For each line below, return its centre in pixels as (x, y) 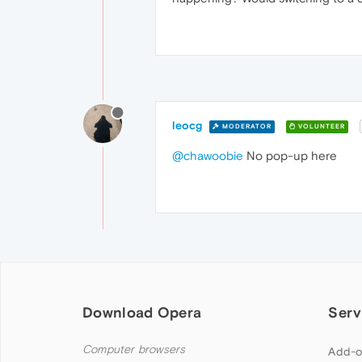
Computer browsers (134, 350)
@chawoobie (208, 156)
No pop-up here (290, 156)
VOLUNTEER (320, 126)
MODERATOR (246, 126)
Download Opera (142, 313)
